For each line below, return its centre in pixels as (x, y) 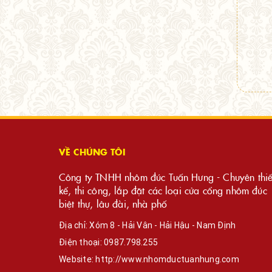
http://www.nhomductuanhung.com (167, 260)
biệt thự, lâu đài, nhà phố (113, 204)
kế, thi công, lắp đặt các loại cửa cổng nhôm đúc (163, 190)
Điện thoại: (81, 243)
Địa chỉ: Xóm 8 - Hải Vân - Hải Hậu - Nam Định (148, 226)
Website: (77, 260)
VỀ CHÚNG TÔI (92, 152)
